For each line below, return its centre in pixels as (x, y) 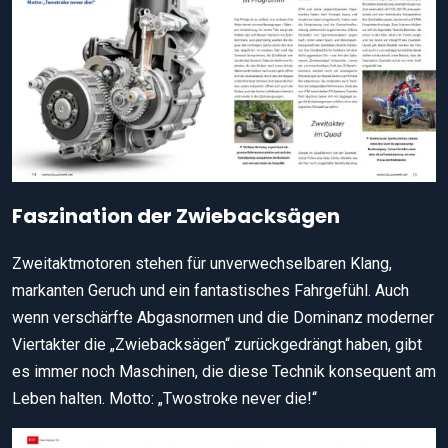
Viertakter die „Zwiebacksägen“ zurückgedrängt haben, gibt (217, 345)
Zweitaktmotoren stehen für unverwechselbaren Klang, (202, 264)
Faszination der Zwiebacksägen (176, 216)
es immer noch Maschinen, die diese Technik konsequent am (224, 372)
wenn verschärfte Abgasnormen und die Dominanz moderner (223, 318)
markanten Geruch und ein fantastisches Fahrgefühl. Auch (210, 291)
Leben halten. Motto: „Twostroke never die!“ (164, 399)
